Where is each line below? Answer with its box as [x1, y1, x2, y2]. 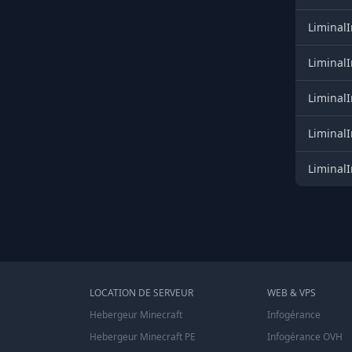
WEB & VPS [267, 286, 317, 300]
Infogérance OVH [267, 330, 343, 344]
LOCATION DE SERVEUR [90, 286, 193, 300]
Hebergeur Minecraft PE [90, 330, 196, 344]
